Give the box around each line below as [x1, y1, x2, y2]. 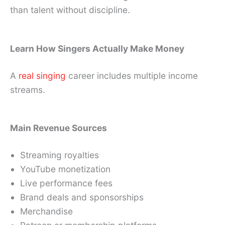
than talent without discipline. [10, 4, 130, 15]
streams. [10, 84, 45, 95]
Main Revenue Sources [10, 123, 107, 134]
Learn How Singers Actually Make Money [10, 43, 184, 54]
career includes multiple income [66, 70, 198, 81]
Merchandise [20, 206, 73, 217]
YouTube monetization [20, 164, 110, 175]
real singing [19, 70, 66, 81]
